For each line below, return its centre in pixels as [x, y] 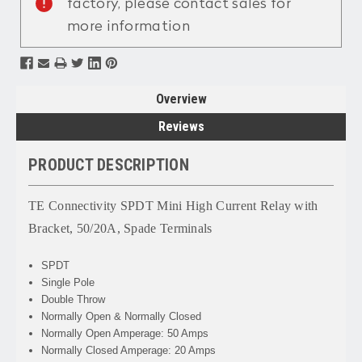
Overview [181, 99]
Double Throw [74, 299]
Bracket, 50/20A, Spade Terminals [120, 228]
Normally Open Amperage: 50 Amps [125, 333]
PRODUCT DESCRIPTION [109, 164]
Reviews [181, 126]
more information [128, 26]
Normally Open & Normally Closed [122, 316]
